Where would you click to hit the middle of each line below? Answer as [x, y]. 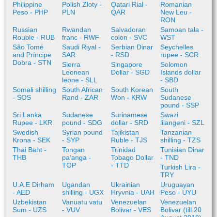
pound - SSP [179, 105]
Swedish [25, 132]
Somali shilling [34, 90]
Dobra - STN [32, 62]
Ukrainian [125, 185]
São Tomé [28, 47]
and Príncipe [32, 55]
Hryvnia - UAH [133, 192]
